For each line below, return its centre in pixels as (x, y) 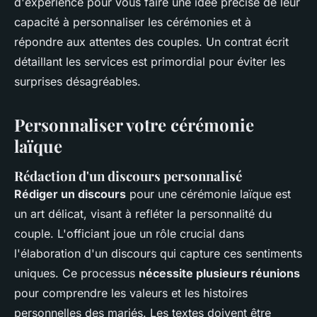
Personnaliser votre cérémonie (134, 125)
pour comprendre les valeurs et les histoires (131, 293)
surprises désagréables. (77, 82)
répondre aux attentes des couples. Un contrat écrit (151, 42)
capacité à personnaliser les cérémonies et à (133, 22)
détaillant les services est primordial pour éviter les (150, 62)
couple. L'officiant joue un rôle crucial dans (129, 234)
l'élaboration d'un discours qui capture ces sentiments (158, 254)
